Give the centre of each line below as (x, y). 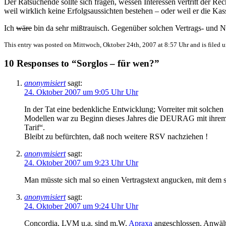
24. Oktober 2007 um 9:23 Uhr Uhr (81, 163)
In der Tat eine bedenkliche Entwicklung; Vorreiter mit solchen (124, 109)
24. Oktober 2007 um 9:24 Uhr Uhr (81, 206)
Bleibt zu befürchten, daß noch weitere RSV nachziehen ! (116, 137)
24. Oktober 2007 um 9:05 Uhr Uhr (81, 92)
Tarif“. (35, 128)
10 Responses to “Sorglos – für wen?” (82, 64)
